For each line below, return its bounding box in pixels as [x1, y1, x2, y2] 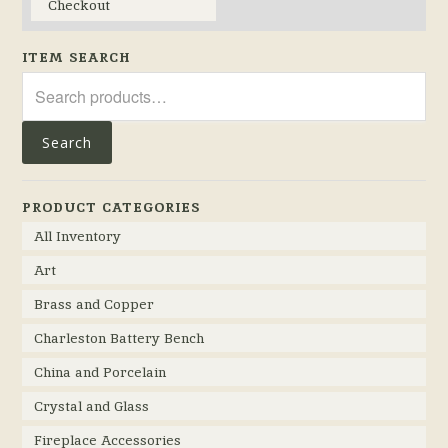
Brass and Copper [34, 295, 155, 314]
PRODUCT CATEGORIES [22, 198, 201, 217]
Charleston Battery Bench [34, 329, 205, 348]
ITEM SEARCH [22, 48, 132, 67]
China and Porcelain [34, 363, 167, 382]
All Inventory [34, 227, 122, 246]
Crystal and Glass [34, 397, 150, 416]
